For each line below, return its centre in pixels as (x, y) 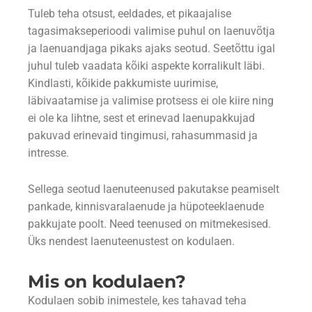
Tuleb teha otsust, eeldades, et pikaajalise (130, 14)
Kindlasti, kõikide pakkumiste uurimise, (123, 84)
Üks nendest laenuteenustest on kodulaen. (131, 242)
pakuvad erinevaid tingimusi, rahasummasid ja (143, 136)
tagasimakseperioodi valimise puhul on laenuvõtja (151, 32)
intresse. (48, 154)
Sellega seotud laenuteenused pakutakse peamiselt (154, 190)
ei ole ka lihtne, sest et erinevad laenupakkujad (141, 119)
